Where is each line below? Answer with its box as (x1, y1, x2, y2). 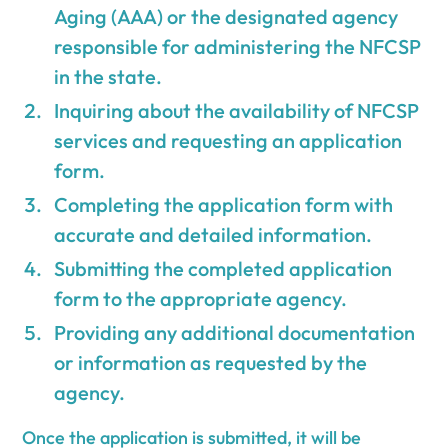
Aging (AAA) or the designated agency (54, 3, 399, 29)
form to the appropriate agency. (54, 285, 348, 311)
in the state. (54, 63, 163, 89)
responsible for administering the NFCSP (54, 33, 422, 59)
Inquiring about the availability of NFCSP (54, 97, 420, 123)
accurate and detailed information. (54, 221, 373, 247)
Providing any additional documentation (54, 319, 416, 345)
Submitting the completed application (54, 255, 393, 281)
